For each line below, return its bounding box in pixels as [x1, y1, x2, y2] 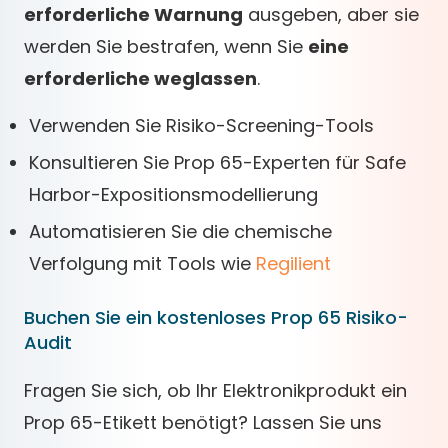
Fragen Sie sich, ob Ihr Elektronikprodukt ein [24, 378, 407, 403]
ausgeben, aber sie [243, 2, 419, 27]
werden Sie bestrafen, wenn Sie [24, 34, 308, 59]
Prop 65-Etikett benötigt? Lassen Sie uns [24, 410, 382, 435]
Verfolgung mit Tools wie [29, 251, 256, 276]
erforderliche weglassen [24, 66, 257, 91]
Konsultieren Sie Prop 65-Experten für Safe [29, 150, 406, 175]
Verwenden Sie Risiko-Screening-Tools [29, 113, 374, 138]
